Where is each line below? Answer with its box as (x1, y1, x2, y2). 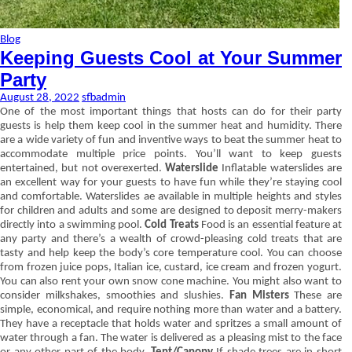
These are (288, 290, 342, 302)
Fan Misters (229, 290, 289, 302)
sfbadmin (82, 92, 126, 104)
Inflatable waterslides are (218, 163, 343, 174)
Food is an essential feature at (198, 219, 342, 231)
